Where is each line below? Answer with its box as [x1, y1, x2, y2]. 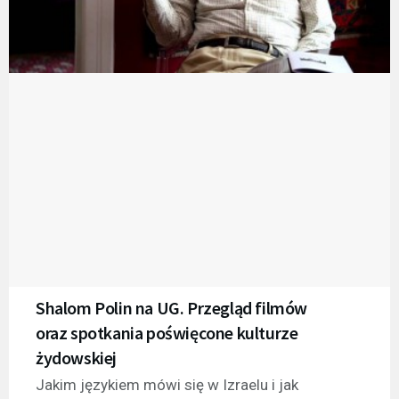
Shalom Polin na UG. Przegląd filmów [36, 296, 307, 319]
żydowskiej [36, 346, 117, 369]
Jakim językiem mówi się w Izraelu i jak [36, 375, 298, 394]
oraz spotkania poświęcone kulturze [36, 321, 298, 344]
